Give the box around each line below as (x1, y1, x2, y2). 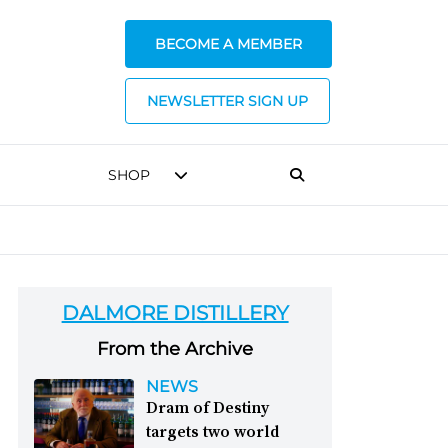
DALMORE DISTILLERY (61, 301, 289, 325)
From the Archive (97, 338, 254, 360)
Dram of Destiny (146, 396, 270, 418)
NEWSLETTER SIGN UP (147, 92, 308, 110)
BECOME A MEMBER (155, 35, 302, 53)
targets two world (146, 420, 280, 442)
